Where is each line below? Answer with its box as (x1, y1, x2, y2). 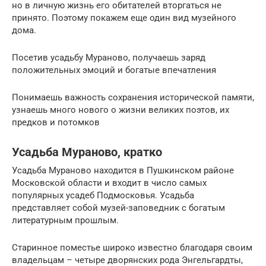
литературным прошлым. (12, 214, 119, 226)
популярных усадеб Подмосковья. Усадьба (12, 189, 194, 201)
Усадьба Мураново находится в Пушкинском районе (12, 164, 234, 176)
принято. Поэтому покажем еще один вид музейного (12, 12, 236, 23)
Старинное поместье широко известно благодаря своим (12, 242, 252, 253)
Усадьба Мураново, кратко (12, 145, 162, 159)
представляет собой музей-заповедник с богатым (12, 202, 225, 213)
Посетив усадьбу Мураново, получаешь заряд (12, 52, 205, 63)
